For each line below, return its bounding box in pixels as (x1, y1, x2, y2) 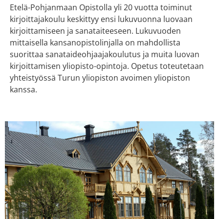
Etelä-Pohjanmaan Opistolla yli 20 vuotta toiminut (10, 2, 192, 13)
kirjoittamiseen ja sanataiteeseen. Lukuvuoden (10, 25, 181, 37)
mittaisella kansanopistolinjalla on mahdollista (10, 37, 180, 48)
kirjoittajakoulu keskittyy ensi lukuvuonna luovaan (10, 14, 193, 25)
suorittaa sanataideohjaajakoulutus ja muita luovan (10, 49, 199, 60)
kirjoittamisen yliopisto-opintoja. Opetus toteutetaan (10, 61, 204, 72)
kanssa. (10, 84, 37, 95)
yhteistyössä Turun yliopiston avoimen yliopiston (10, 72, 190, 84)
